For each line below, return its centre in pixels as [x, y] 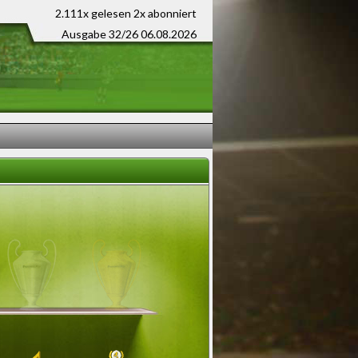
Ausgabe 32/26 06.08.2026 [129, 34]
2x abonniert [165, 13]
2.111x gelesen [94, 13]
